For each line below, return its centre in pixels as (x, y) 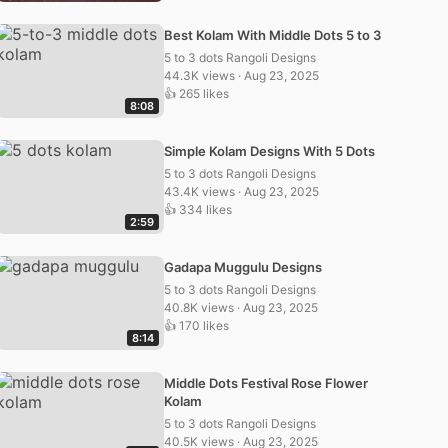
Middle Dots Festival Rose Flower (266, 383)
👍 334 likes (198, 209)
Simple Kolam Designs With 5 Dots (269, 151)
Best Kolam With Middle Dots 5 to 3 (272, 35)
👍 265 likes (196, 93)
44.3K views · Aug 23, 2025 (241, 75)
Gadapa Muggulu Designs (243, 267)
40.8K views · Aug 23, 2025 (241, 307)
